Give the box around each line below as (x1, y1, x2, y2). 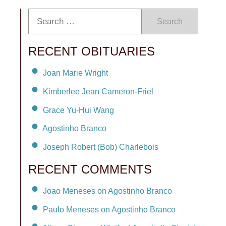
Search (157, 17, 183, 26)
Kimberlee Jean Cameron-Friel (43, 87, 153, 96)
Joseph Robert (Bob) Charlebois (43, 143, 158, 152)
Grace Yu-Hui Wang (43, 105, 114, 115)
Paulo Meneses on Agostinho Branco (43, 205, 176, 214)
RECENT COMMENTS (28, 162, 152, 177)
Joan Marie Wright (43, 68, 108, 77)
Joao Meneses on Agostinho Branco (43, 186, 172, 195)
